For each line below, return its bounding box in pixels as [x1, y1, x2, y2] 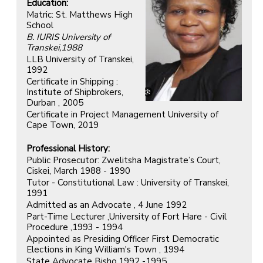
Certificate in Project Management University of [26, 108, 218, 120]
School [26, 19, 56, 31]
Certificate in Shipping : [26, 75, 118, 87]
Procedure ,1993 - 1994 [26, 221, 125, 233]
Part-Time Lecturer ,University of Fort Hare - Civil [26, 210, 227, 222]
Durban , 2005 [26, 96, 83, 109]
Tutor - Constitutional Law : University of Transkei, [26, 176, 229, 188]
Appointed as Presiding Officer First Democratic [26, 232, 219, 245]
